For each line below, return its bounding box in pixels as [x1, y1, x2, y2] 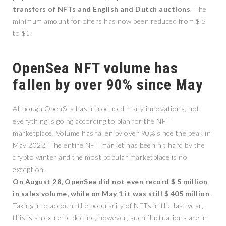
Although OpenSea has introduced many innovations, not [13, 104, 200, 113]
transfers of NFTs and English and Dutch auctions [13, 5, 190, 13]
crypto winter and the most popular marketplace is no [13, 153, 187, 161]
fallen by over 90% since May [13, 76, 203, 93]
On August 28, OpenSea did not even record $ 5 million [13, 177, 208, 186]
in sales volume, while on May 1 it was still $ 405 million [13, 189, 209, 198]
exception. [13, 165, 45, 174]
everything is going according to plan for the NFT [13, 117, 171, 125]
